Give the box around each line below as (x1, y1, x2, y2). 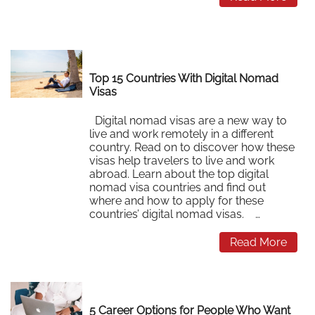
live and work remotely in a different (89, 127, 274, 141)
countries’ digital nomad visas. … (89, 207, 261, 221)
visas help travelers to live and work (89, 153, 275, 167)
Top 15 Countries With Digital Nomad (89, 72, 279, 86)
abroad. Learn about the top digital (89, 167, 269, 181)
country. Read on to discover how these (89, 140, 295, 154)
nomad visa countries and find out (89, 180, 266, 194)
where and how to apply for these (89, 193, 264, 207)
